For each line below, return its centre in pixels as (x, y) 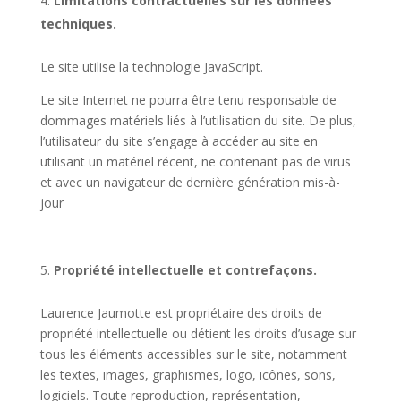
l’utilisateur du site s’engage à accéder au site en (179, 141)
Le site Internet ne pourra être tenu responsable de (188, 99)
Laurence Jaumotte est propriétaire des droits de (181, 312)
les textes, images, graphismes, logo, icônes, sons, (188, 374)
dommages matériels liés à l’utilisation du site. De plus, (198, 120)
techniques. (78, 23)
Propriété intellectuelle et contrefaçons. (185, 269)
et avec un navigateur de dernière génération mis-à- (190, 182)
